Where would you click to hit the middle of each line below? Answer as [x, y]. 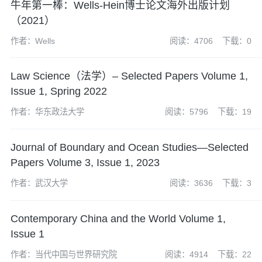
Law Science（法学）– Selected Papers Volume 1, [129, 76]
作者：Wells [32, 41]
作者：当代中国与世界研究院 [63, 254]
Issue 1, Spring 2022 [58, 92]
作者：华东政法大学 [47, 112]
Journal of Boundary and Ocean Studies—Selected [129, 148]
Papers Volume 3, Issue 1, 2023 [85, 163]
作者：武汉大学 [39, 183]
